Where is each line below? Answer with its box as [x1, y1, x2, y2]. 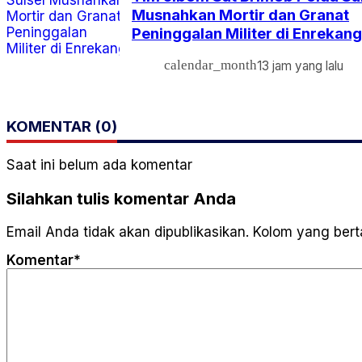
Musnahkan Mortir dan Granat [132, 5, 349, 24]
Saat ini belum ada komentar [6, 156, 192, 173]
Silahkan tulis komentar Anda [6, 188, 236, 208]
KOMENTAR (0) [6, 116, 117, 136]
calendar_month [164, 57, 257, 74]
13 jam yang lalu [257, 57, 343, 74]
